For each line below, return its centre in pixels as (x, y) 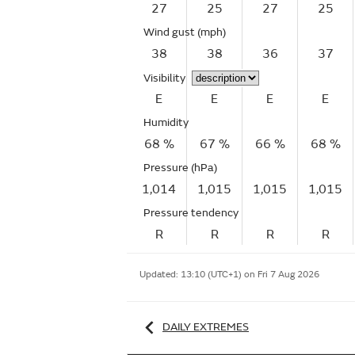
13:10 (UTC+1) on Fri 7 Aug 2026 (250, 275)
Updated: (160, 275)
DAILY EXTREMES (206, 326)
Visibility (164, 78)
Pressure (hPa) (180, 168)
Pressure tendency (191, 213)
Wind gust (170, 32)
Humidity (166, 122)
